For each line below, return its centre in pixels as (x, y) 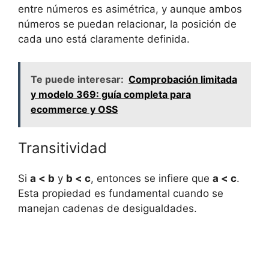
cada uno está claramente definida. (104, 39)
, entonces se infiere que (152, 179)
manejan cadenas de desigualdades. (107, 209)
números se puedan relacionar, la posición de (127, 24)
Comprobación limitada (183, 80)
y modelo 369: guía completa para (111, 95)
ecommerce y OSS (74, 110)
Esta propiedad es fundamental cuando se (121, 194)
